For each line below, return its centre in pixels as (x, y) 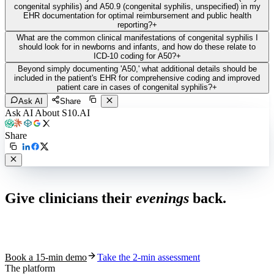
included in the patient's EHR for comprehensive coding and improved (137, 78)
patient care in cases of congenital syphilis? (135, 87)
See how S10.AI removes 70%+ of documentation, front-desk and (132, 224)
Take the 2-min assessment (149, 257)
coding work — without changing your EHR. (93, 235)
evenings (162, 198)
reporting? (135, 24)
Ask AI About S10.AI (47, 113)
